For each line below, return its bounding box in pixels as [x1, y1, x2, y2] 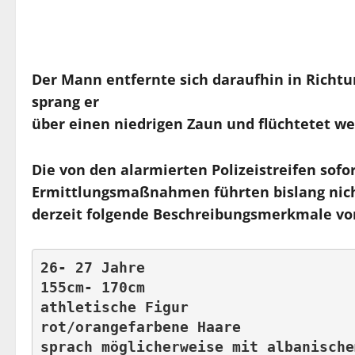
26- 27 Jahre [40, 258, 154, 276]
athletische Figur [40, 298, 197, 315]
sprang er [32, 92, 99, 112]
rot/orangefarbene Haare [40, 318, 250, 335]
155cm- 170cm [40, 278, 154, 296]
